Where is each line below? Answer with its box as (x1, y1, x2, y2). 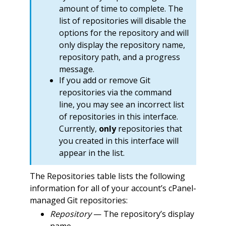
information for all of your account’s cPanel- (29, 183, 196, 194)
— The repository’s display (91, 208, 194, 219)
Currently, (59, 123, 99, 134)
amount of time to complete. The (59, 3, 183, 15)
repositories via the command (59, 86, 172, 98)
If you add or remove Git (59, 74, 150, 86)
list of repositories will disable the (59, 15, 186, 27)
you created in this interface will (59, 135, 179, 146)
